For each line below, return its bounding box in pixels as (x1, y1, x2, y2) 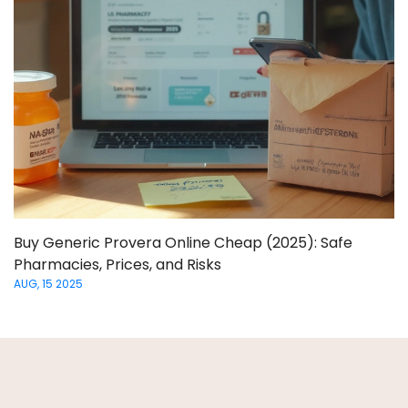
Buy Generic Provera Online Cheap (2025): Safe (14, 231, 352, 253)
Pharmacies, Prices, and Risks (14, 253, 221, 275)
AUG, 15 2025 (14, 275, 83, 291)
